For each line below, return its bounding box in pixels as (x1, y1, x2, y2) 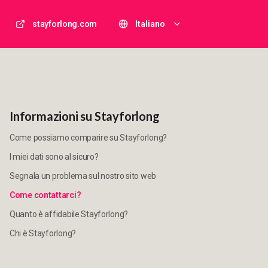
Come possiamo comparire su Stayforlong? (10, 133, 167, 142)
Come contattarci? (10, 190, 81, 200)
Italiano (135, 19, 165, 29)
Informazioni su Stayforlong (10, 109, 160, 123)
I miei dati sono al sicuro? (10, 152, 99, 162)
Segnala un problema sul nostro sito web (10, 171, 157, 181)
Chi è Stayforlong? (10, 229, 76, 238)
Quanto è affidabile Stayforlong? (10, 209, 129, 219)
